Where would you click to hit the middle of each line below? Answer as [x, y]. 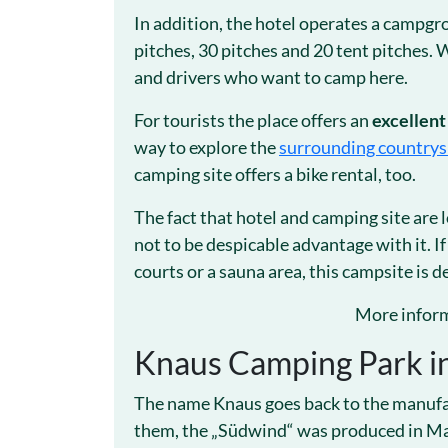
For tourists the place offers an [253, 120]
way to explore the [206, 147]
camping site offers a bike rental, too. [275, 174]
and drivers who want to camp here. [271, 77]
